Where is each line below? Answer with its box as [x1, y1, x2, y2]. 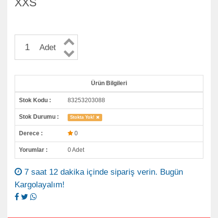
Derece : [19, 129, 43, 137]
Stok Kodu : [19, 96, 51, 104]
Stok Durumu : [19, 113, 59, 120]
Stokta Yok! [70, 114, 96, 120]
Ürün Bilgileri [91, 79, 127, 87]
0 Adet [68, 146, 84, 153]
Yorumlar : [19, 146, 48, 153]
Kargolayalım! [15, 179, 65, 189]
